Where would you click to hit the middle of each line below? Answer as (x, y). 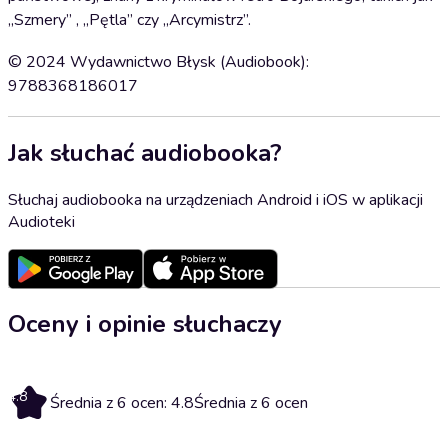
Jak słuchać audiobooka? (145, 152)
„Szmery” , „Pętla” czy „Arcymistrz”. (129, 20)
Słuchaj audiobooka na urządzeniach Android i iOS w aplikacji (215, 199)
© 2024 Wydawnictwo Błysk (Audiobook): (158, 62)
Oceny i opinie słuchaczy (145, 323)
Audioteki (41, 221)
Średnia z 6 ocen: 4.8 (122, 402)
